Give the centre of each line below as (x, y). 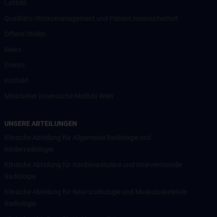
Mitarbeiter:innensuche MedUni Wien (59, 96)
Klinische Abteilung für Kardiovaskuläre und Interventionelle (93, 164)
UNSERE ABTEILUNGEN (41, 123)
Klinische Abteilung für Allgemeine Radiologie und (78, 137)
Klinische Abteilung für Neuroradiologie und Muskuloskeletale (96, 192)
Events (15, 65)
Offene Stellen (25, 34)
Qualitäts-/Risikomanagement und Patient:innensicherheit (91, 18)
